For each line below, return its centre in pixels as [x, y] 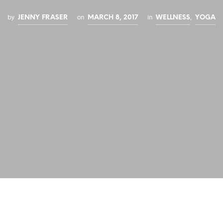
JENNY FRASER [43, 18]
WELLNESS [173, 18]
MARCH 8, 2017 [112, 18]
